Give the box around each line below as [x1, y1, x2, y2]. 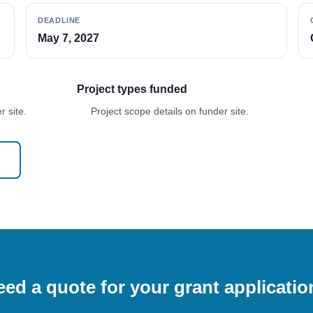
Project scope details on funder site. [91, 105, 249, 117]
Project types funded [77, 83, 187, 95]
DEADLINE [38, 16, 80, 24]
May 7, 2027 [38, 32, 100, 44]
